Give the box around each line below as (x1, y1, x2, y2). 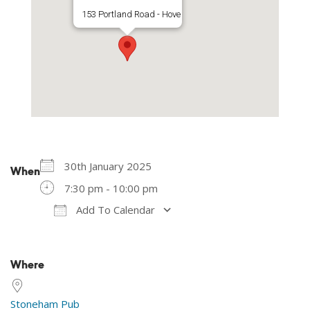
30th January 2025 (64, 159, 152, 173)
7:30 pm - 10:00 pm (64, 181, 158, 195)
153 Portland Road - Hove (81, 9, 181, 19)
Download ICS (64, 223, 130, 237)
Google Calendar (197, 223, 276, 237)
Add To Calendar (73, 203, 155, 217)
